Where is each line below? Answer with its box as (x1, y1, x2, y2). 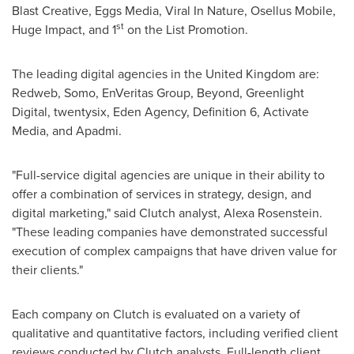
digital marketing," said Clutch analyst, (12, 204, 224, 222)
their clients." (12, 261, 83, 279)
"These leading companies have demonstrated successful (12, 223, 328, 241)
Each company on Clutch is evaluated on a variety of (12, 305, 300, 323)
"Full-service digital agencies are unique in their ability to (12, 166, 325, 184)
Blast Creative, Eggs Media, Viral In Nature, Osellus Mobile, (12, 2, 336, 20)
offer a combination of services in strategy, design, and (12, 185, 311, 203)
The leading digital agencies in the (12, 65, 205, 83)
